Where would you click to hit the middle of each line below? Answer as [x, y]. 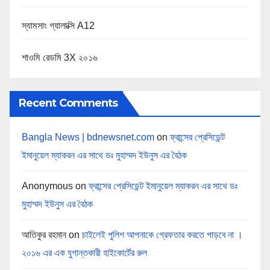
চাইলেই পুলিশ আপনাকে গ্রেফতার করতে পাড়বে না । [162, 235]
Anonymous [47, 186]
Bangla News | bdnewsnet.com [88, 137]
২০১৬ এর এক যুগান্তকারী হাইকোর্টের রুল [84, 253]
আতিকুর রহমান [44, 235]
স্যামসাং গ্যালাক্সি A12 [58, 25]
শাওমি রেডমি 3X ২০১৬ [60, 57]
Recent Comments [68, 103]
